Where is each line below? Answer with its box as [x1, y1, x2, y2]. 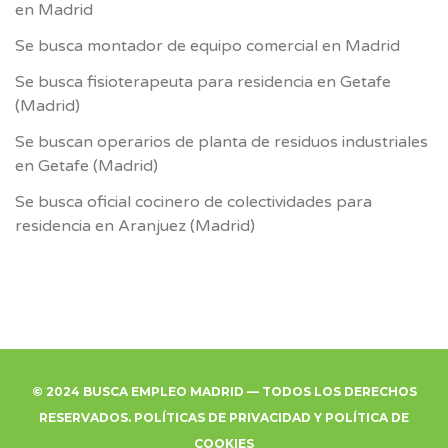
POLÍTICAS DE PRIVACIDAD [134, 409, 311, 425]
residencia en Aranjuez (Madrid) [15, 215, 255, 236]
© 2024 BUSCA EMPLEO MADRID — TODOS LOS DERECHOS [31, 383, 417, 399]
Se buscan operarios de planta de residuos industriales [15, 131, 428, 152]
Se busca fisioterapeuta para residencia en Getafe [15, 71, 391, 92]
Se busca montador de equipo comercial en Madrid [15, 35, 400, 56]
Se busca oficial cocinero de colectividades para [15, 191, 372, 212]
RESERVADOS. [39, 409, 134, 425]
